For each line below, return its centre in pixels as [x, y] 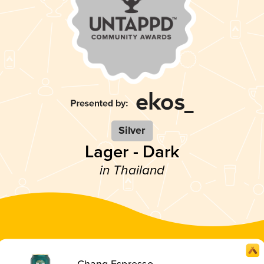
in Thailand [132, 170]
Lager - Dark [132, 152]
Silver [132, 131]
